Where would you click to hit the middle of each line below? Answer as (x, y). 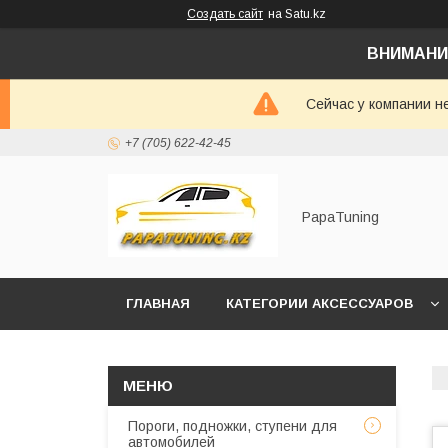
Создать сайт (225, 14)
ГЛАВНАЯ (158, 303)
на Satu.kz (297, 14)
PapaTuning (340, 217)
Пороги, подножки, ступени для (232, 426)
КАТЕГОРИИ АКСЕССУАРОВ (319, 303)
